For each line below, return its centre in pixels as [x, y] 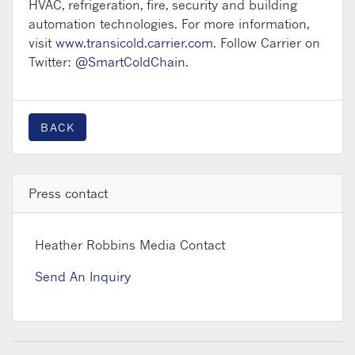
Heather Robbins [85, 244]
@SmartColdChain [130, 61]
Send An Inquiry [83, 276]
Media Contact [182, 244]
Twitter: [52, 61]
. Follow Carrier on [267, 42]
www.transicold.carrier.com [134, 42]
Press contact [68, 193]
